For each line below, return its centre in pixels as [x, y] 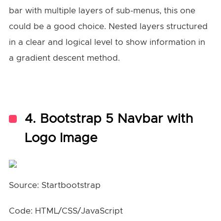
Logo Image [61, 138]
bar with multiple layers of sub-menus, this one [102, 11]
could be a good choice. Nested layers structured [108, 27]
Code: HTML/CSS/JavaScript [66, 211]
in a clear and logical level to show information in [107, 42]
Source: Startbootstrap [55, 185]
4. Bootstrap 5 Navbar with [109, 119]
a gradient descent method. [65, 58]
